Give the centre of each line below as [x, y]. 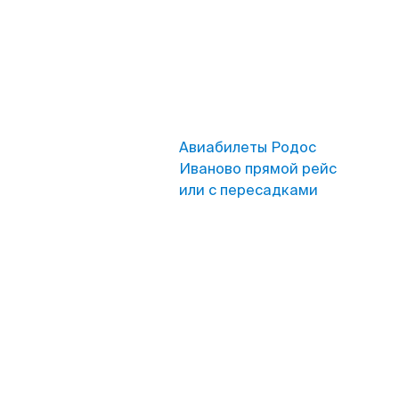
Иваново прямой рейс [258, 169]
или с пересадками [248, 190]
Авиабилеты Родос [248, 147]
